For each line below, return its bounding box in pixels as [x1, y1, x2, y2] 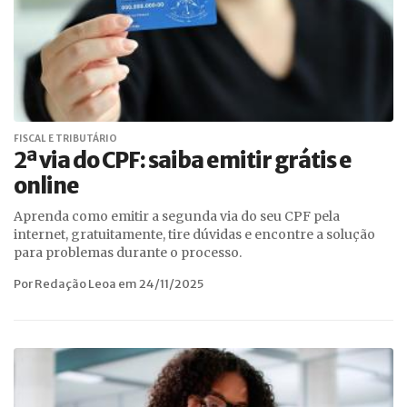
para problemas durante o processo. [14, 244, 242, 261]
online [14, 172, 79, 200]
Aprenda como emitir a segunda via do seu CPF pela [14, 208, 340, 224]
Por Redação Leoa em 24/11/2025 [14, 276, 203, 292]
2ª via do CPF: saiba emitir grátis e [14, 146, 352, 174]
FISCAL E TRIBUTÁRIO [14, 133, 117, 144]
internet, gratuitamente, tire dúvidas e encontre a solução [14, 226, 375, 243]
